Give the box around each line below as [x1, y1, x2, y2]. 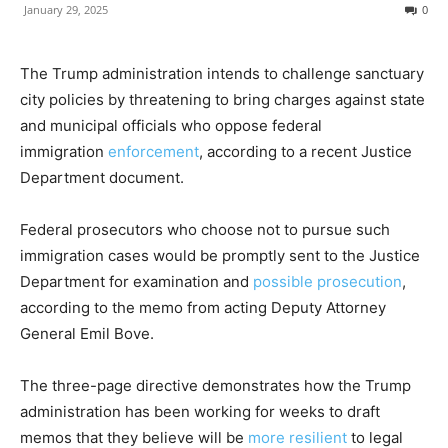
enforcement [108, 142, 199, 161]
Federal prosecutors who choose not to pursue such [20, 220, 390, 239]
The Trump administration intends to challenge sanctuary [20, 64, 424, 83]
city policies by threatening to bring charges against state [20, 90, 425, 109]
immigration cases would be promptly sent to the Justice [20, 246, 420, 265]
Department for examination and [20, 272, 253, 291]
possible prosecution [253, 272, 402, 291]
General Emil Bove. [20, 324, 154, 343]
